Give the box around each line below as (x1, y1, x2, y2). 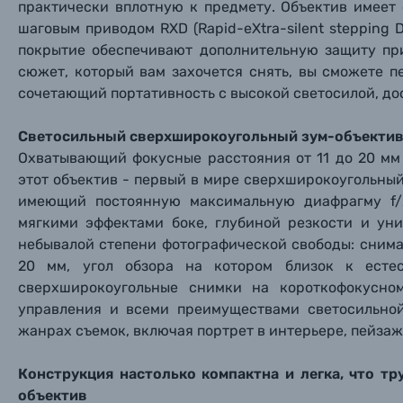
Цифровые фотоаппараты (84, 300, 261, 318)
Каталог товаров (84, 258, 185, 273)
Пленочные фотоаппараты (84, 352, 266, 369)
